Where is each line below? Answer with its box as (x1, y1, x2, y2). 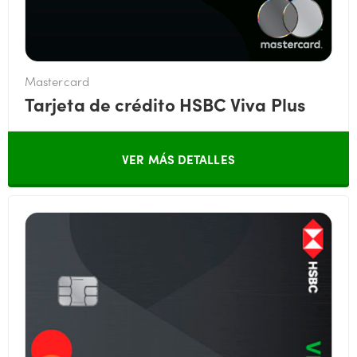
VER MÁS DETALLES (122, 150, 235, 167)
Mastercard (25, 72, 89, 89)
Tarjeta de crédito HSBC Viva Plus (25, 90, 305, 116)
